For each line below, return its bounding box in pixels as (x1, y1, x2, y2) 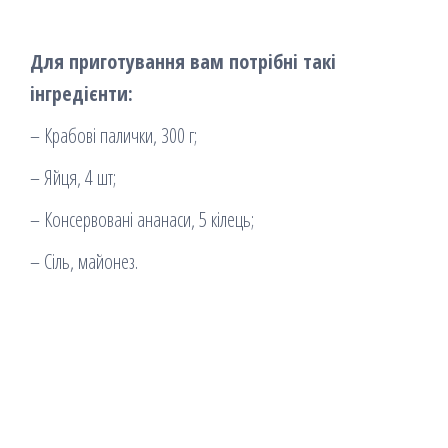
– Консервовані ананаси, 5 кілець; (30, 205, 254, 233)
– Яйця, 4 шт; (30, 163, 116, 191)
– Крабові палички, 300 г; (30, 121, 197, 149)
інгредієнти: (30, 79, 133, 107)
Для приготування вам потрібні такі (30, 47, 336, 75)
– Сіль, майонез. (30, 247, 138, 275)
